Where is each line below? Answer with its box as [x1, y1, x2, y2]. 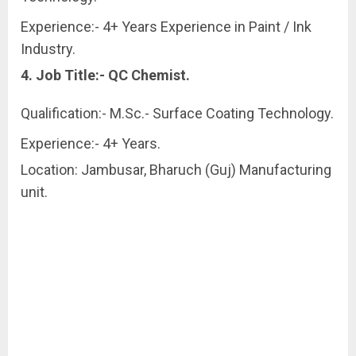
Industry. [21, 40, 75, 57]
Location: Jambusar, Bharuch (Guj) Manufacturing [21, 161, 331, 178]
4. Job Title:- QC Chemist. [21, 66, 190, 83]
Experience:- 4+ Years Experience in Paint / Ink [21, 17, 311, 35]
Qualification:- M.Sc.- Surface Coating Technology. [21, 104, 334, 122]
